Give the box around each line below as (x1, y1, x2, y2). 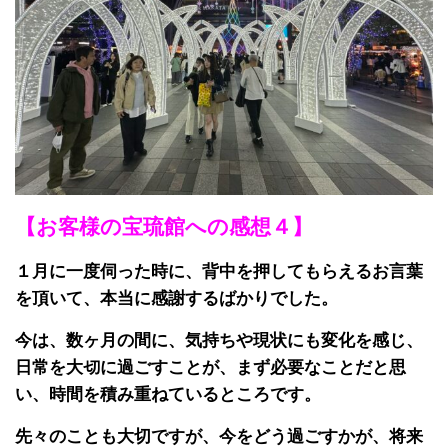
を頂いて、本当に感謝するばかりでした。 (15, 289, 338, 309)
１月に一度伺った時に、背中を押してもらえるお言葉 (15, 262, 423, 282)
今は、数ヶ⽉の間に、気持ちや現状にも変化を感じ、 (15, 331, 423, 351)
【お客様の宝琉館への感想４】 (15, 215, 313, 239)
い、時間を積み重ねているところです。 (15, 385, 321, 405)
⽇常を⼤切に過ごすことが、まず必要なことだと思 (15, 358, 406, 378)
